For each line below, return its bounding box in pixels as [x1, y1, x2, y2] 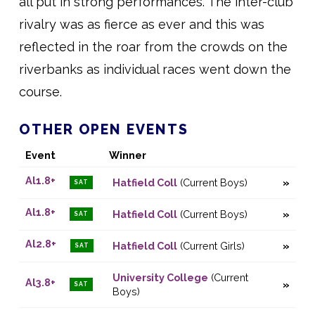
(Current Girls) [176, 239, 245, 252]
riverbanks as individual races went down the [18, 62, 291, 77]
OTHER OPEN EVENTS [18, 122, 188, 139]
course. [18, 84, 62, 100]
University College [112, 271, 208, 283]
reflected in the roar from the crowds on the [18, 39, 288, 55]
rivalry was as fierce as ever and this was [18, 17, 264, 32]
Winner [108, 148, 146, 161]
